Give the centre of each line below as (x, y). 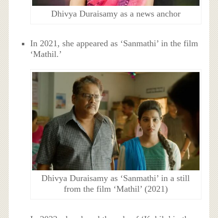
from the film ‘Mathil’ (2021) (116, 189)
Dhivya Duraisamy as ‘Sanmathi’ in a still (116, 178)
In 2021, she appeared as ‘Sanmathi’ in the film (114, 44)
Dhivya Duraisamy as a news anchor (116, 13)
